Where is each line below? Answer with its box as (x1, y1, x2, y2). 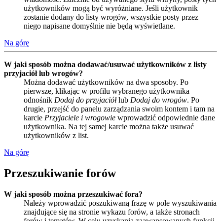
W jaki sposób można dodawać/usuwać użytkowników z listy (4, 60, 207, 69)
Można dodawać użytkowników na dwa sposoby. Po (24, 78, 188, 87)
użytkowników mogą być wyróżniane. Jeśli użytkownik (24, 4, 198, 13)
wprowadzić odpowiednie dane (115, 113, 215, 122)
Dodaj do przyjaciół (54, 96, 116, 105)
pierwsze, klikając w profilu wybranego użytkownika (24, 87, 189, 96)
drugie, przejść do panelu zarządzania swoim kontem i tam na (24, 105, 215, 113)
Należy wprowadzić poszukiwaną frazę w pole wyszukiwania (24, 199, 217, 208)
